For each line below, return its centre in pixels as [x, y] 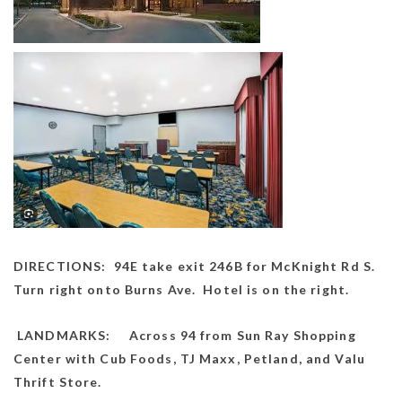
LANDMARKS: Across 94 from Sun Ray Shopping [187, 335]
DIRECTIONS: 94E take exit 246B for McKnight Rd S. [197, 266]
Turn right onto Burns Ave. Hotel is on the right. [181, 289]
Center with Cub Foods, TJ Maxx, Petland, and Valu [189, 358]
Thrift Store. [58, 381]
